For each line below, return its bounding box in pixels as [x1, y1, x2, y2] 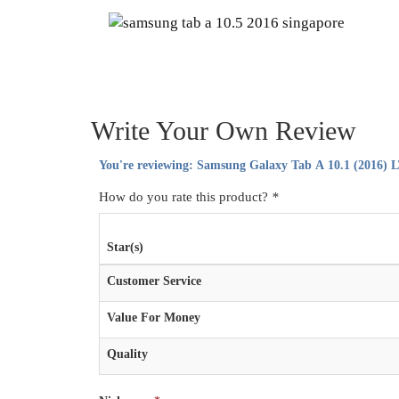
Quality [106, 347, 148, 362]
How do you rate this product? [98, 190, 272, 205]
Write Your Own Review [91, 116, 356, 146]
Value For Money [106, 311, 200, 325]
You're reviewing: [98, 159, 197, 173]
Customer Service [106, 274, 201, 289]
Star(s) [106, 240, 143, 255]
